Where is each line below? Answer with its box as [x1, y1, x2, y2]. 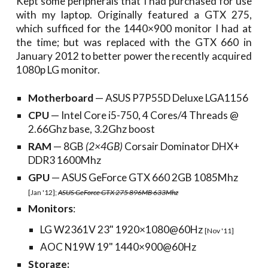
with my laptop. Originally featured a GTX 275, [16, 8, 252, 21]
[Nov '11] [205, 226, 234, 235]
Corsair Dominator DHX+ [123, 140, 240, 153]
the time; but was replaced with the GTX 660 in [16, 36, 252, 48]
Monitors [28, 202, 74, 215]
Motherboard [28, 92, 94, 104]
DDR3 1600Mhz [28, 154, 102, 166]
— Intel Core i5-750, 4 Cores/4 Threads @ [49, 109, 239, 121]
